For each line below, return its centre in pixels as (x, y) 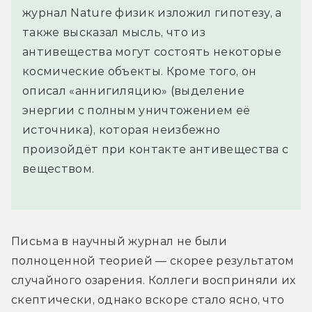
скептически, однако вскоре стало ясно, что (148, 300)
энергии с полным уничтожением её (136, 111)
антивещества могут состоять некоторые (152, 52)
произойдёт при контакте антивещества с (156, 150)
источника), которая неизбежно (122, 130)
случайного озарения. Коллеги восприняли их (154, 281)
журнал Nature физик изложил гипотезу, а (152, 13)
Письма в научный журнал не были (119, 242)
